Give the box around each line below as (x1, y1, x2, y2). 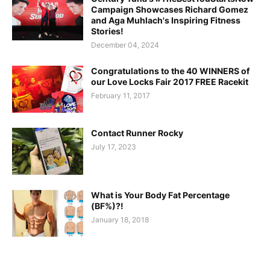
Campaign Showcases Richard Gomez (91, 4, 248, 15)
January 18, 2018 (91, 215, 149, 225)
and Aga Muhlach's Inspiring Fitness (91, 15, 240, 26)
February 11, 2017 (91, 91, 150, 101)
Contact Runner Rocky (91, 128, 183, 139)
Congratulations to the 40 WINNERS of (91, 66, 250, 77)
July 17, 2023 (91, 142, 136, 152)
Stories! (91, 26, 124, 37)
